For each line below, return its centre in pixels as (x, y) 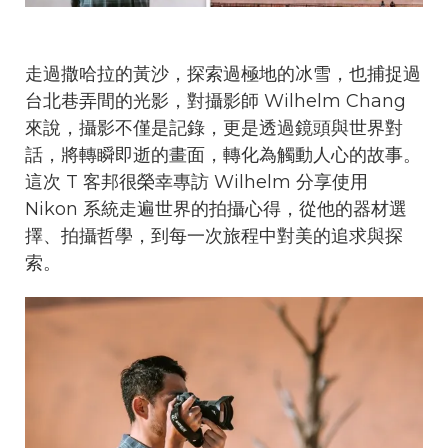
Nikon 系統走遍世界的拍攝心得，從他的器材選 (216, 208)
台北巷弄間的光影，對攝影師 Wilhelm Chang (215, 100)
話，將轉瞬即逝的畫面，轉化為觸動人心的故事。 (223, 154)
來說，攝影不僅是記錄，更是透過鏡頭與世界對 (214, 127)
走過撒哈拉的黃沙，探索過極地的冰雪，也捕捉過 (223, 73)
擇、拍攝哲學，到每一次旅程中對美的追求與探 (214, 235)
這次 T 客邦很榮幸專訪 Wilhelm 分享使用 (196, 181)
